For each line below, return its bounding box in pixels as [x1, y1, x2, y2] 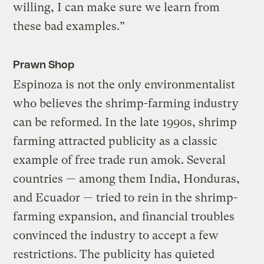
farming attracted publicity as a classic [13, 134, 218, 148]
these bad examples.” [13, 19, 126, 33]
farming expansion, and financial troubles [13, 209, 235, 223]
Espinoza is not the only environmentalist [13, 77, 236, 91]
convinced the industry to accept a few [13, 228, 219, 242]
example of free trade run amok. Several [13, 153, 226, 167]
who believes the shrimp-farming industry [13, 96, 239, 110]
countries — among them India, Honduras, [13, 171, 240, 186]
